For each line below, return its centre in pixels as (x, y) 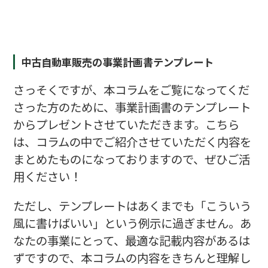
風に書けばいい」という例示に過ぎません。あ (132, 223)
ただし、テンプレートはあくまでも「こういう (132, 206)
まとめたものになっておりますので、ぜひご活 (131, 159)
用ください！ (47, 176)
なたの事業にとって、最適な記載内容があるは (131, 240)
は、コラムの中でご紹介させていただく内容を (132, 142)
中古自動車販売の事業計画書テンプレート (118, 62)
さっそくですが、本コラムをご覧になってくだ (131, 90)
